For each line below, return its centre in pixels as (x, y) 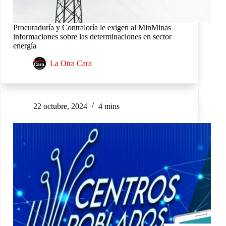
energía (25, 45)
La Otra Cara (71, 63)
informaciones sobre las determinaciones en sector (92, 36)
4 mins (109, 106)
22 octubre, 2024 (60, 106)
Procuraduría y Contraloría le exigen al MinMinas (92, 27)
